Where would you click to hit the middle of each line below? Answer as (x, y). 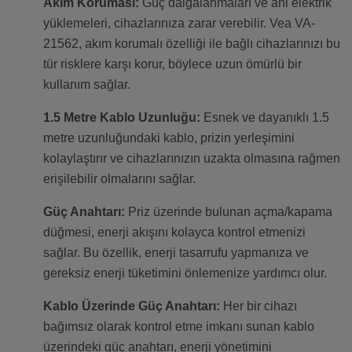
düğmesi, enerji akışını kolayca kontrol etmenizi (174, 233)
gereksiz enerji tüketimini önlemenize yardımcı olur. (185, 273)
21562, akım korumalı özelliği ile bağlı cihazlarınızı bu (192, 44)
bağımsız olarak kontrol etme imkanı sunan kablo (179, 327)
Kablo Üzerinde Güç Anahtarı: (132, 306)
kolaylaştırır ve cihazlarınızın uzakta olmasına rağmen (192, 159)
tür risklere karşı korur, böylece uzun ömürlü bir (172, 64)
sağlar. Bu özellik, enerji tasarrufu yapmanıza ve (176, 253)
